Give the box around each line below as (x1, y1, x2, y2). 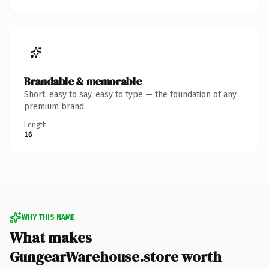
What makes (10, 227, 92, 247)
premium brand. (24, 101, 86, 112)
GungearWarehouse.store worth (10, 246, 222, 267)
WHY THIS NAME (22, 213, 74, 222)
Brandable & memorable (24, 73, 142, 89)
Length (24, 120, 47, 129)
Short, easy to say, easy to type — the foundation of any (24, 89, 237, 100)
